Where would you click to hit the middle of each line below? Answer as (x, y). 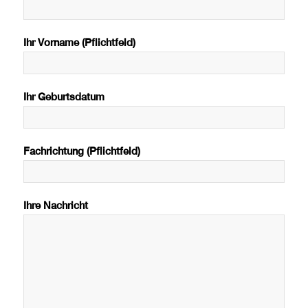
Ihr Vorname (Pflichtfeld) (79, 43)
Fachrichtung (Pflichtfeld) (81, 151)
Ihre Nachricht (55, 206)
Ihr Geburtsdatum (64, 97)
